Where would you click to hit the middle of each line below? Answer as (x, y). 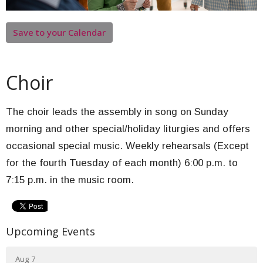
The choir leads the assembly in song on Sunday (117, 112)
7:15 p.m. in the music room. (70, 180)
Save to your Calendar (59, 32)
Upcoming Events (50, 232)
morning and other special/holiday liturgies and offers (128, 129)
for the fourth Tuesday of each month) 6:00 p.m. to (122, 163)
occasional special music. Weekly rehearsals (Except (127, 146)
